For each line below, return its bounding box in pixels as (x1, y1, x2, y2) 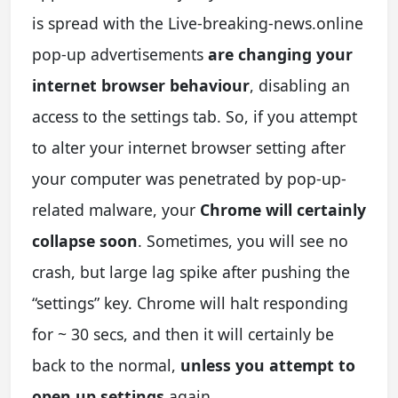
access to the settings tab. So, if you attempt (32, 106, 357, 128)
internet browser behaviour (32, 75, 250, 97)
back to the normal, (32, 354, 180, 377)
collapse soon (32, 230, 138, 252)
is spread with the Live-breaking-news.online (32, 12, 363, 35)
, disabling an (250, 75, 350, 97)
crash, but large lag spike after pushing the (32, 261, 350, 283)
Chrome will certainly (200, 199, 366, 221)
